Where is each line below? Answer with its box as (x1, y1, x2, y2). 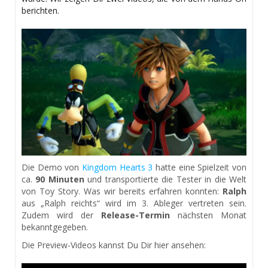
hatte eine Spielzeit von (153, 161, 247, 173)
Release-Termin (101, 209, 170, 221)
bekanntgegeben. (22, 221, 88, 233)
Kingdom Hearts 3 (82, 161, 153, 173)
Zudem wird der (22, 209, 101, 221)
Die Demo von (22, 161, 82, 173)
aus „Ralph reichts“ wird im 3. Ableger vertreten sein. (22, 197, 246, 209)
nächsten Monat (170, 209, 246, 221)
